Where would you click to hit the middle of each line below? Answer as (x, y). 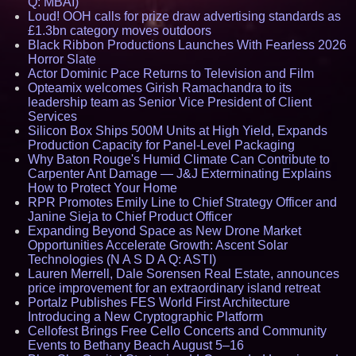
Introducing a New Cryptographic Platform (145, 317)
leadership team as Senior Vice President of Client (170, 102)
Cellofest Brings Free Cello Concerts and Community (177, 331)
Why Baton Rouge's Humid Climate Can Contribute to (179, 159)
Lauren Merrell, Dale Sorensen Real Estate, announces (184, 274)
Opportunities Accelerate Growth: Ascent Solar (158, 245)
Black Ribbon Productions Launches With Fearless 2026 (187, 45)
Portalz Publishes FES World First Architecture (159, 302)
